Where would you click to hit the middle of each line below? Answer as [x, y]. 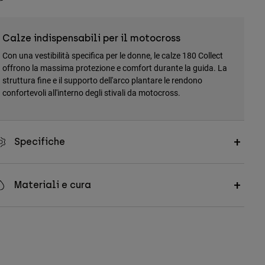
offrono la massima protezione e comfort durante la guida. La [114, 68]
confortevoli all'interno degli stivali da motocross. [91, 93]
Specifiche [39, 142]
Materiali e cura [52, 185]
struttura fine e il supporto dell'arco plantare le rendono [102, 80]
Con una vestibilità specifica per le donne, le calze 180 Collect [112, 56]
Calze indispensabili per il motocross [91, 38]
